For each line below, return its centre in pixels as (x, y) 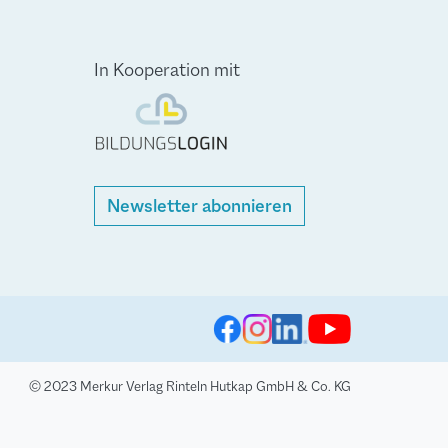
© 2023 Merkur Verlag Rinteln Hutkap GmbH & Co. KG (190, 386)
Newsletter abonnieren (199, 206)
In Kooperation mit (166, 70)
